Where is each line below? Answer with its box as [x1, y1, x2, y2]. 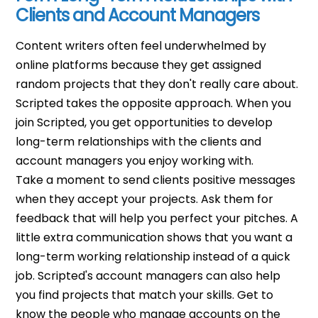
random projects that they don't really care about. [16, 75, 299, 92]
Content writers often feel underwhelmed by [16, 37, 267, 54]
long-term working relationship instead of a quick [16, 248, 291, 265]
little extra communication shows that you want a [16, 229, 293, 246]
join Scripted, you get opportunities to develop [16, 114, 273, 131]
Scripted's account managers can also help [38, 267, 281, 284]
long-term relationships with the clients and [16, 133, 262, 150]
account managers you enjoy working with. [16, 152, 254, 169]
